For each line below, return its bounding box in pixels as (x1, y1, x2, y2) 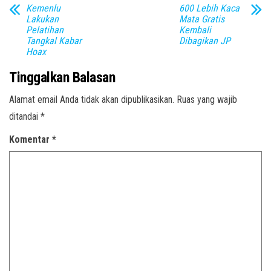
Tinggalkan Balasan (9, 69, 116, 86)
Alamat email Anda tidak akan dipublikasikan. (9, 94, 174, 105)
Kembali (178, 24, 211, 36)
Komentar (9, 134, 52, 145)
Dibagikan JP (178, 35, 230, 47)
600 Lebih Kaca (178, 2, 240, 14)
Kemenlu (26, 2, 60, 14)
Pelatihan (26, 24, 64, 36)
